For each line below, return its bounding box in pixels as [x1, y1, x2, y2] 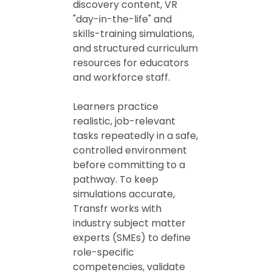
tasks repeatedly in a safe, [73, 129, 198, 143]
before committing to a [73, 158, 185, 172]
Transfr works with [73, 202, 161, 216]
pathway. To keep [73, 172, 158, 186]
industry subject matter [73, 216, 186, 230]
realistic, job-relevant [73, 114, 175, 128]
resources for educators [73, 56, 189, 70]
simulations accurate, [73, 187, 175, 201]
